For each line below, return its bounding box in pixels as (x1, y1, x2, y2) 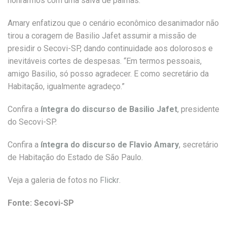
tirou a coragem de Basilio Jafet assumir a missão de (8, 31, 197, 41)
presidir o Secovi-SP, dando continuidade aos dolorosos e (8, 44, 213, 53)
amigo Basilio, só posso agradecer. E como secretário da (8, 69, 209, 79)
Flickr (100, 175, 119, 185)
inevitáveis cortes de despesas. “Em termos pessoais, (8, 56, 202, 66)
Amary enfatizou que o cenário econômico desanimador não (8, 18, 219, 28)
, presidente (177, 104, 219, 114)
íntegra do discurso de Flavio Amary (41, 140, 179, 149)
